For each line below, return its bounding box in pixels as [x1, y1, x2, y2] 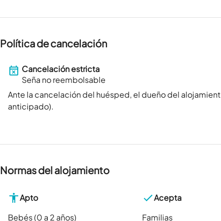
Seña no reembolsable [22, 74, 106, 85]
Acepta [153, 192, 182, 203]
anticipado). [8, 101, 54, 112]
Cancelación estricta [22, 64, 100, 74]
